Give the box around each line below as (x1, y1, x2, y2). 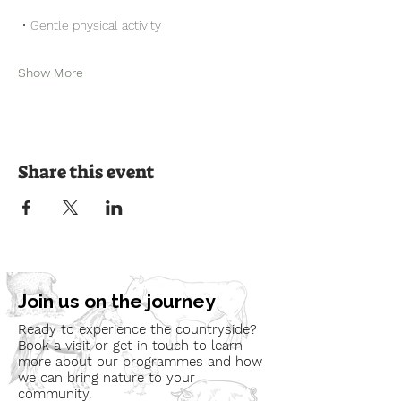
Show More (18, 64, 83, 80)
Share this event (18, 159, 154, 183)
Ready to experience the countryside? (18, 320, 257, 337)
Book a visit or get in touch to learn (18, 337, 243, 354)
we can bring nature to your (18, 369, 195, 386)
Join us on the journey (18, 289, 216, 312)
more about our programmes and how (18, 353, 262, 370)
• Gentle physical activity (21, 17, 161, 32)
